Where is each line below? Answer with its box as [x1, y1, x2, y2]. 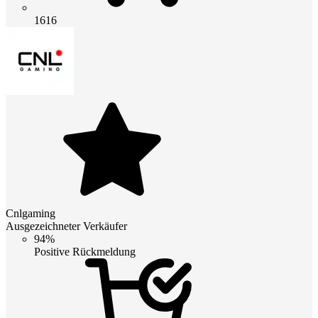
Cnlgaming [6, 207, 55, 219]
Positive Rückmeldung [34, 245, 136, 258]
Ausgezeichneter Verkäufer [6, 219, 127, 232]
